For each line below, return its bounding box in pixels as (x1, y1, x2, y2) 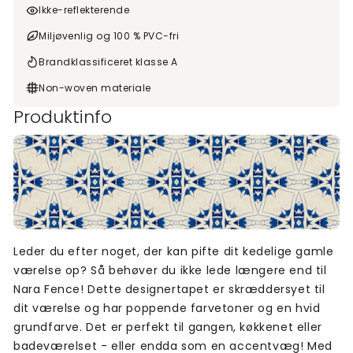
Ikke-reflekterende (39, 3, 129, 17)
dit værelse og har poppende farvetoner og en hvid (13, 300, 321, 317)
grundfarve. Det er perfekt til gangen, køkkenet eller (13, 319, 322, 336)
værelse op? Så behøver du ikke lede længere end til (13, 262, 327, 279)
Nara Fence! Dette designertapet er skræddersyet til (13, 281, 325, 298)
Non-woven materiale (39, 80, 151, 95)
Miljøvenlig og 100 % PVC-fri (39, 28, 179, 43)
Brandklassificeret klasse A (39, 54, 178, 69)
